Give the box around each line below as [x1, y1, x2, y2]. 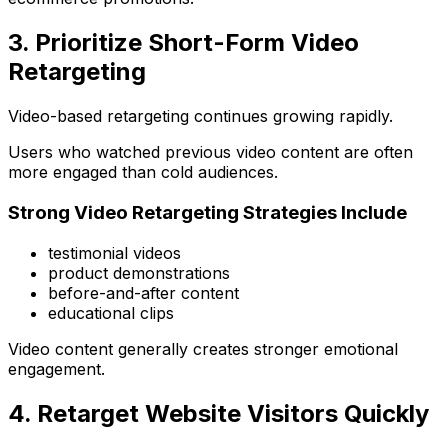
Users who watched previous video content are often [8, 142, 413, 163]
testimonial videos [48, 242, 181, 263]
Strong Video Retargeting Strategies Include [8, 200, 407, 224]
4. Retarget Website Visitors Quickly [8, 398, 429, 428]
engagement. [8, 358, 105, 379]
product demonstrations [48, 262, 230, 283]
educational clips [48, 302, 174, 323]
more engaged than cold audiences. [8, 162, 278, 183]
